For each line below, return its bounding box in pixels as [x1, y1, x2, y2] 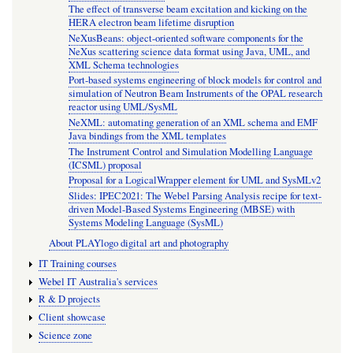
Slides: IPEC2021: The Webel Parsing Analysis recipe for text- [69, 189, 322, 203]
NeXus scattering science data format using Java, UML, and [69, 45, 310, 59]
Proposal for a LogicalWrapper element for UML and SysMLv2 [69, 173, 321, 188]
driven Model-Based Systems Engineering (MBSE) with [69, 203, 295, 217]
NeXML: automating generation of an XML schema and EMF [69, 116, 318, 130]
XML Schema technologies [69, 58, 180, 72]
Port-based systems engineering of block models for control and [69, 73, 322, 87]
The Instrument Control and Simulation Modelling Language [69, 145, 314, 158]
